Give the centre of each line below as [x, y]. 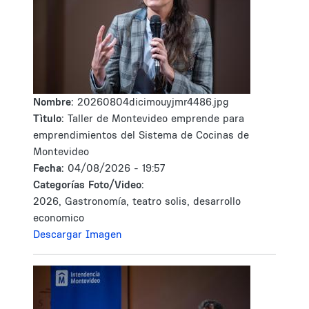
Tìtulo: [49, 118]
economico [59, 218]
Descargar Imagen [78, 234]
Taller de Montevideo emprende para [156, 118]
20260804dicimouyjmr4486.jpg [153, 102]
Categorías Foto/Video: [89, 185]
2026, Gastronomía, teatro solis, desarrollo [137, 201]
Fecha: [50, 168]
